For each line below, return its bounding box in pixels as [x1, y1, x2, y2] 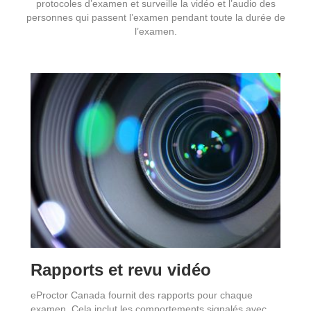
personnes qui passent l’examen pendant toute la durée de [26, 11, 285, 23]
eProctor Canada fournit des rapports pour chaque [31, 289, 253, 301]
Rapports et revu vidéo [31, 260, 211, 279]
